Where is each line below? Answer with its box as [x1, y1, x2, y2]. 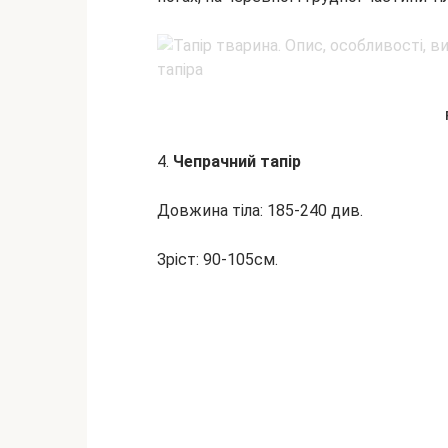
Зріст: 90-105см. [157, 250, 278, 269]
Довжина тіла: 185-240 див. [157, 201, 363, 220]
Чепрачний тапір [173, 152, 301, 171]
